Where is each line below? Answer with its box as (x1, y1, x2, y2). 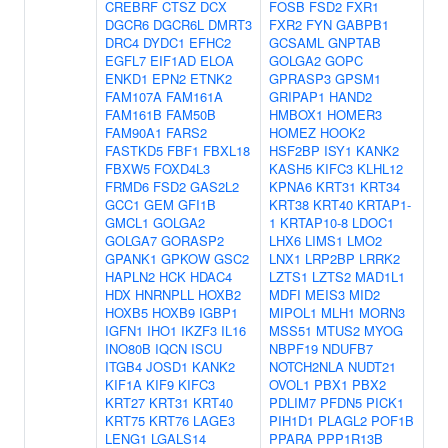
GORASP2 (161, 231, 224, 250)
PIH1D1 (269, 411, 314, 430)
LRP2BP (305, 249, 355, 268)
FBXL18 (203, 141, 250, 160)
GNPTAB (328, 33, 381, 52)
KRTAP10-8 (280, 213, 348, 232)
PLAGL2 (318, 411, 367, 430)
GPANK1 (105, 249, 157, 268)
